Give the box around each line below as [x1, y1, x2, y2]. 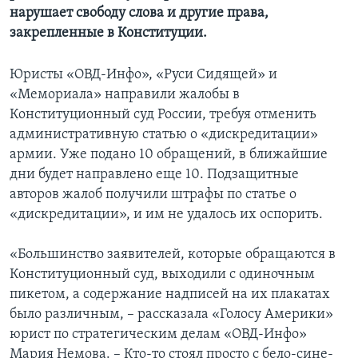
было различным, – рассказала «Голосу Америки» [10, 307, 333, 323]
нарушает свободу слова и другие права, [10, 6, 268, 22]
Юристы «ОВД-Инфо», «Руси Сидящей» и [10, 67, 277, 83]
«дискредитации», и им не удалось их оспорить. [10, 207, 323, 223]
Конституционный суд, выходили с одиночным [10, 267, 315, 283]
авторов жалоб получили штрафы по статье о [10, 187, 296, 203]
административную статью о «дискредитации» [10, 127, 318, 143]
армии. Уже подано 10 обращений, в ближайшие [10, 147, 328, 163]
